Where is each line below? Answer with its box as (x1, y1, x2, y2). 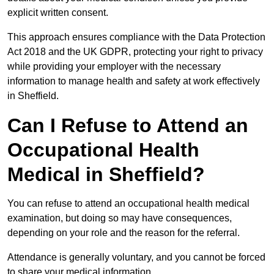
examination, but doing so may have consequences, (7, 213, 232, 224)
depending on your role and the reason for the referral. (7, 228, 242, 239)
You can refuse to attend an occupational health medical (7, 198, 250, 209)
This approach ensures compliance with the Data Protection (7, 32, 265, 43)
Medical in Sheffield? (7, 163, 205, 186)
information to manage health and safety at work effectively (7, 76, 260, 87)
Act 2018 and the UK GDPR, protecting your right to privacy (7, 46, 263, 57)
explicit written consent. (7, 7, 108, 18)
